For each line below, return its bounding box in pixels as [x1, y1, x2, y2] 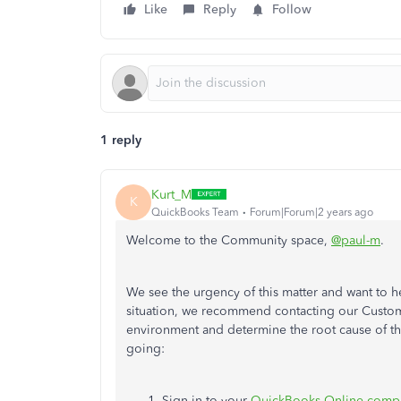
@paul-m [331, 233, 380, 248]
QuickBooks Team [151, 205, 239, 218]
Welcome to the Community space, [126, 233, 331, 248]
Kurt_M [151, 186, 192, 202]
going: [126, 341, 165, 356]
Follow [272, 2, 311, 17]
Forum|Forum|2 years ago [250, 205, 373, 218]
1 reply [100, 132, 141, 148]
